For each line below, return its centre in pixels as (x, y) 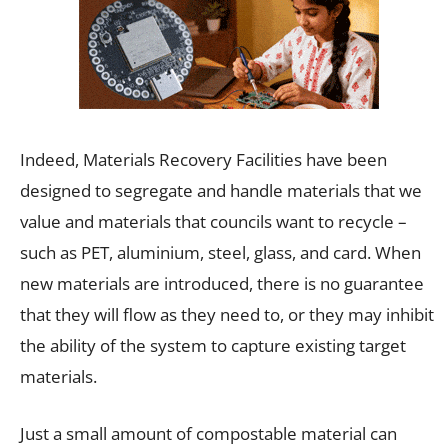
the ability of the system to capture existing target (213, 345)
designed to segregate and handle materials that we (221, 190)
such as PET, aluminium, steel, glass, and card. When (220, 252)
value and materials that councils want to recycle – (213, 221)
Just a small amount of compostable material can (208, 433)
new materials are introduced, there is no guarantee (222, 283)
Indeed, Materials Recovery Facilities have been (203, 159)
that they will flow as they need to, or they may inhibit (227, 314)
